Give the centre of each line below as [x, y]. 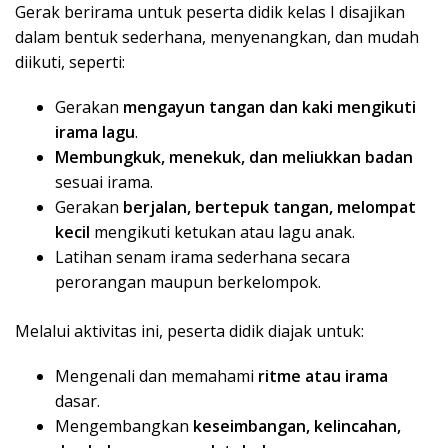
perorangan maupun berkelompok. [188, 282]
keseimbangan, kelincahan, [297, 426]
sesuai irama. [104, 182]
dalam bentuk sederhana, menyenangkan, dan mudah [217, 37]
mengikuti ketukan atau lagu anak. [222, 232]
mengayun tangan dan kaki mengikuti [269, 107]
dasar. [77, 401]
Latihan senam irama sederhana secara [202, 257]
